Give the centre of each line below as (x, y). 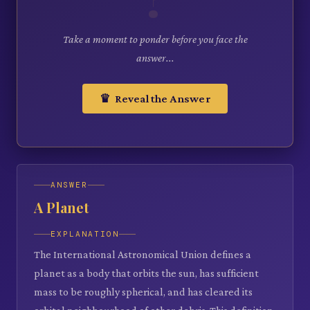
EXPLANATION (85, 234)
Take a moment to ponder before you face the (155, 39)
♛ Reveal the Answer (155, 99)
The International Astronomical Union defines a (143, 255)
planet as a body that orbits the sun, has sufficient (146, 273)
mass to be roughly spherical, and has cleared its (143, 292)
